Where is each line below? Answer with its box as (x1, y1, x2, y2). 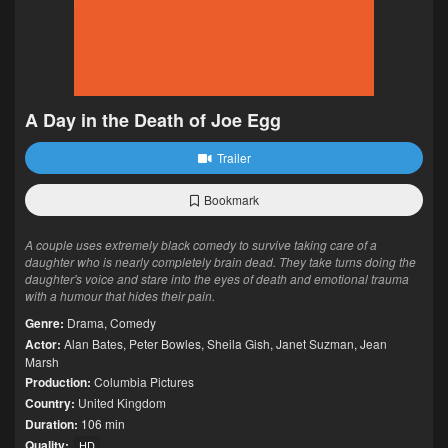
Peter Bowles (129, 335, 201, 352)
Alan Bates (64, 335, 123, 352)
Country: (25, 394, 75, 412)
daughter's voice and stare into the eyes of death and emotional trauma (25, 270, 409, 287)
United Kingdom (78, 394, 166, 411)
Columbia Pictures (94, 373, 194, 390)
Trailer (216, 149, 251, 166)
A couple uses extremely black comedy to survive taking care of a (25, 236, 377, 253)
